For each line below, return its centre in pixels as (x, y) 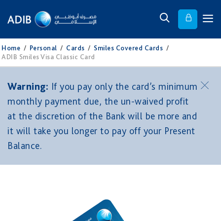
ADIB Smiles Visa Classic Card (48, 57)
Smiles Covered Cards (128, 48)
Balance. (25, 146)
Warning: (28, 86)
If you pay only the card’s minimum (123, 86)
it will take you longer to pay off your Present (101, 131)
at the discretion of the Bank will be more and (102, 116)
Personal (43, 48)
